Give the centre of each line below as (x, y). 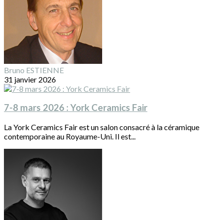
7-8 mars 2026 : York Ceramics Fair (76, 108)
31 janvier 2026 (30, 79)
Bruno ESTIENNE (34, 70)
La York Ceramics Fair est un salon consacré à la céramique (102, 127)
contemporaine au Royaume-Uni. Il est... (70, 137)
